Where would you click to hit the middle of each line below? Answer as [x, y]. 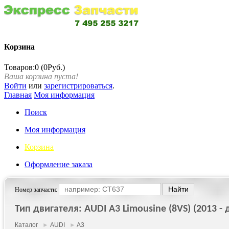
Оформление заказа [59, 164]
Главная [18, 95]
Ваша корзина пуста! [41, 76]
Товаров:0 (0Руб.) [35, 67]
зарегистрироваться [78, 85]
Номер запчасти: [37, 189]
